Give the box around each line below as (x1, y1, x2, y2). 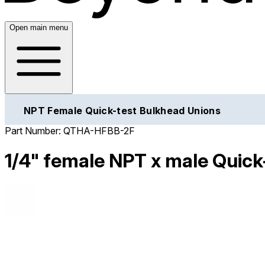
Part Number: (5, 124, 63, 137)
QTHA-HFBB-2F (63, 124, 135, 137)
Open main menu (9, 22, 68, 32)
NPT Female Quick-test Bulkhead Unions (24, 104, 221, 117)
